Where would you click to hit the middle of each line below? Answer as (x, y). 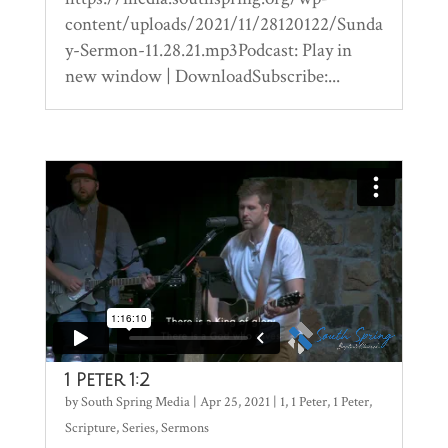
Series (138, 428)
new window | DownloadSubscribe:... (202, 76)
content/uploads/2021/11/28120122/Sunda (223, 24)
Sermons (184, 428)
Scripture (90, 428)
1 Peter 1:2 (107, 380)
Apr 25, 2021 (234, 402)
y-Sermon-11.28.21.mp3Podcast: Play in (208, 50)
